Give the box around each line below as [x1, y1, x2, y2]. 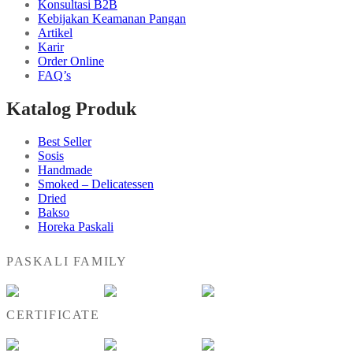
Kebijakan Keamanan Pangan [38, 11, 186, 25]
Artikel [38, 25, 72, 39]
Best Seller [38, 135, 91, 149]
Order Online [38, 54, 104, 68]
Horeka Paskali [38, 220, 113, 234]
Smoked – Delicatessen [38, 177, 154, 191]
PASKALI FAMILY [6, 255, 128, 269]
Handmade [38, 163, 92, 177]
